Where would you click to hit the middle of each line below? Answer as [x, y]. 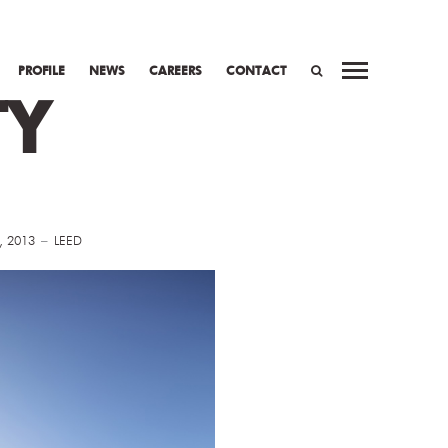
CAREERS [176, 70]
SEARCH [211, 130]
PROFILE [42, 70]
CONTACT [257, 70]
